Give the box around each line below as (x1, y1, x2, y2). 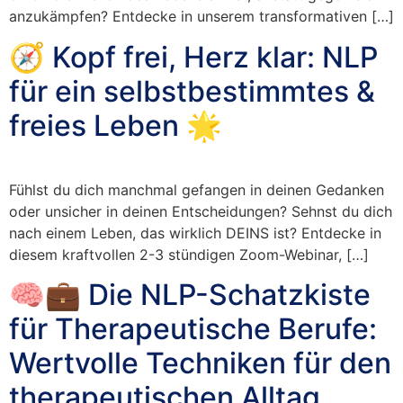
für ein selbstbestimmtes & (9, 73, 375, 109)
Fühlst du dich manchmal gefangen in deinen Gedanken (9, 180, 384, 199)
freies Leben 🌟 (9, 107, 222, 143)
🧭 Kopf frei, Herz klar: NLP (9, 39, 378, 75)
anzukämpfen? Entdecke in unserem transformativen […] (9, 7, 394, 26)
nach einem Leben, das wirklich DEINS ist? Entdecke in (9, 223, 381, 242)
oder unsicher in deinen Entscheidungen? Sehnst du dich (9, 201, 392, 220)
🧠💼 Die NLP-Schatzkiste (9, 276, 371, 312)
